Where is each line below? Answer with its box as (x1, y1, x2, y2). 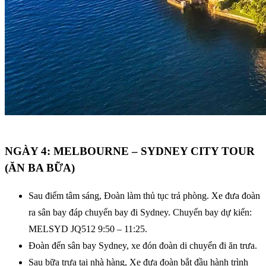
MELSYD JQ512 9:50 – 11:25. (28, 223, 147, 234)
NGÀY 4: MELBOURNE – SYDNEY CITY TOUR (5, 145, 255, 158)
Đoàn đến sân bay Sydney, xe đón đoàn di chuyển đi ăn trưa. (28, 240, 257, 251)
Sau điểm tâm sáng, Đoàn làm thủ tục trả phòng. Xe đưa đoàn (28, 190, 260, 201)
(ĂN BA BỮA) (5, 161, 75, 175)
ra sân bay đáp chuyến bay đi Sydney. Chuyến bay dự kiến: (28, 207, 252, 217)
